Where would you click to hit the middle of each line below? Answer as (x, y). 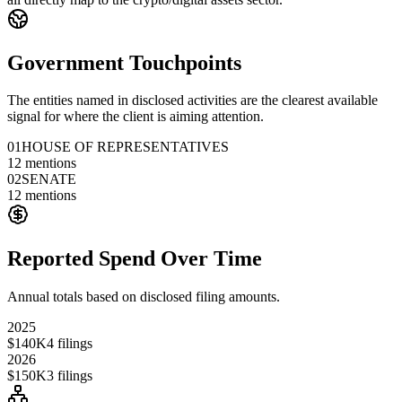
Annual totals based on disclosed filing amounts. (144, 297)
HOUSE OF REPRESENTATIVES (125, 147)
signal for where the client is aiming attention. (135, 117)
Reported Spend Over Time (135, 259)
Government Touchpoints (124, 62)
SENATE (49, 179)
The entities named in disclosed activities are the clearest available (192, 100)
